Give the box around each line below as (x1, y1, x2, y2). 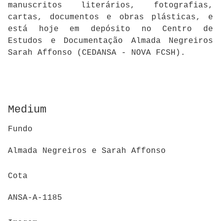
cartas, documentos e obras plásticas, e (8, 13, 213, 22)
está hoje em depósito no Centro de (8, 25, 213, 34)
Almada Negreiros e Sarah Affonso (8, 147, 166, 156)
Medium (8, 104, 46, 116)
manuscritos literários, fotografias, (8, 1, 213, 10)
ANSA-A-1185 (8, 193, 62, 203)
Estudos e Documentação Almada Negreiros (8, 37, 213, 45)
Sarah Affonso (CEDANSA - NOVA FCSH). (8, 48, 185, 57)
